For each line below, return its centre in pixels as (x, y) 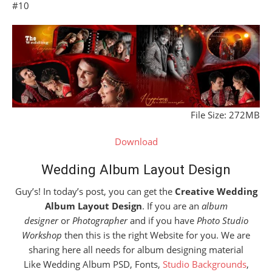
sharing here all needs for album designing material (136, 249)
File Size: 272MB (225, 114)
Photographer (100, 220)
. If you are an (172, 206)
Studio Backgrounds (204, 264)
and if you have (162, 220)
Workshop (42, 235)
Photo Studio (222, 220)
